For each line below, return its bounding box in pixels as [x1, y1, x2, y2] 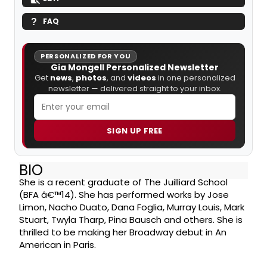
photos [75, 72, 107, 84]
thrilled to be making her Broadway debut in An [19, 225, 226, 238]
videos [127, 72, 156, 84]
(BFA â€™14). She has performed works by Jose [19, 188, 229, 201]
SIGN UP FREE [107, 125, 163, 136]
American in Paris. [19, 238, 96, 251]
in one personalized [156, 72, 235, 84]
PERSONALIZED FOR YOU [41, 51, 131, 61]
